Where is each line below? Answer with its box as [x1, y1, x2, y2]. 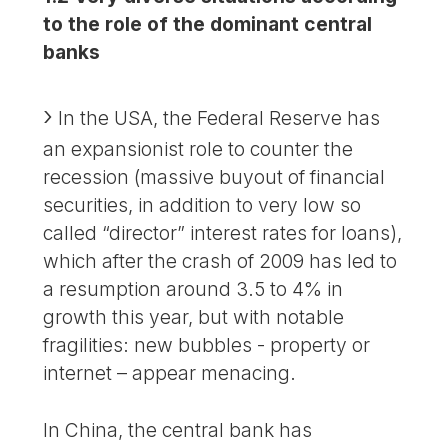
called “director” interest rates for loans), [43, 220, 403, 245]
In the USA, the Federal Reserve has [53, 105, 381, 130]
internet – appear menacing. [43, 360, 297, 385]
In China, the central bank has [43, 417, 313, 442]
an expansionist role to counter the [43, 136, 354, 161]
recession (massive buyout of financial [43, 164, 386, 189]
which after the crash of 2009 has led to [43, 248, 398, 273]
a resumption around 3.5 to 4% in [43, 276, 344, 301]
